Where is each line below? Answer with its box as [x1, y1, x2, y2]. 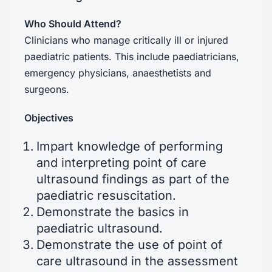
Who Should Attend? [24, 17, 121, 30]
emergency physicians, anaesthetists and [24, 66, 211, 79]
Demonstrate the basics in [36, 204, 189, 219]
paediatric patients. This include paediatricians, [24, 50, 239, 63]
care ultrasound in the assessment [36, 253, 238, 268]
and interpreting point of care [36, 155, 206, 170]
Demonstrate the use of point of [36, 237, 222, 252]
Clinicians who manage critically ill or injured [24, 33, 228, 46]
